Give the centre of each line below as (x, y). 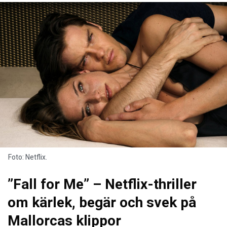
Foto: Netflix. (28, 157)
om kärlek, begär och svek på (102, 202)
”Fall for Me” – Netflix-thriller (102, 184)
